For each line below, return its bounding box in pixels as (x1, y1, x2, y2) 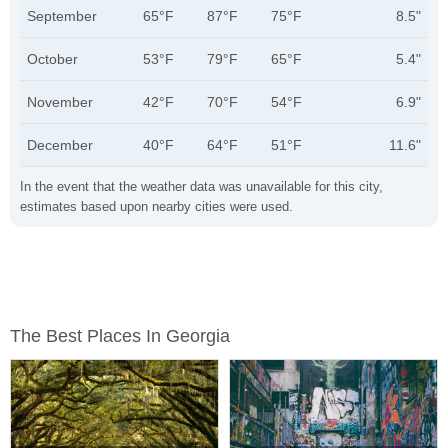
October (27, 51, 78, 67)
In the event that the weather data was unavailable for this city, (20, 179, 383, 194)
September (27, 8, 97, 24)
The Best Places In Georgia (10, 326, 230, 346)
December (27, 137, 93, 153)
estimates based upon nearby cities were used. (20, 199, 293, 214)
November (27, 94, 93, 110)
